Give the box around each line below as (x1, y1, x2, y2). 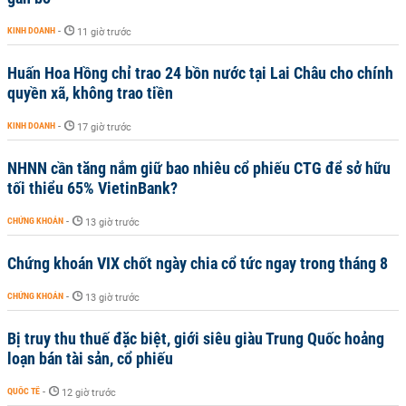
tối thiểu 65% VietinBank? (7, 179, 178, 198)
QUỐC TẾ (7, 386, 40, 396)
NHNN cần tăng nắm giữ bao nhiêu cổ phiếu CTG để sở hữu (7, 159, 391, 178)
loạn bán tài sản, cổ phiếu (7, 349, 173, 368)
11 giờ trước (77, 26, 131, 38)
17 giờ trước (77, 121, 131, 133)
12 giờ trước (62, 387, 116, 399)
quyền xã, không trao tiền (7, 83, 173, 102)
